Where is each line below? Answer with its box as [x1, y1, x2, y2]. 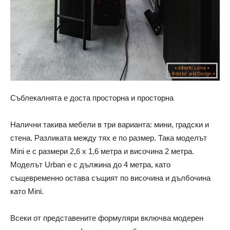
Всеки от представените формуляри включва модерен [10, 214, 203, 223]
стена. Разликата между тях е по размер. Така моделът [10, 133, 207, 143]
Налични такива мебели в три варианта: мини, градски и [10, 120, 209, 129]
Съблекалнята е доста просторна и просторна [10, 93, 174, 103]
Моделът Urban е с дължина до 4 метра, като [10, 160, 170, 169]
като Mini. [10, 187, 44, 196]
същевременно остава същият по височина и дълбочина [10, 174, 210, 183]
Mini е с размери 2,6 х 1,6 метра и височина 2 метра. [10, 147, 194, 156]
